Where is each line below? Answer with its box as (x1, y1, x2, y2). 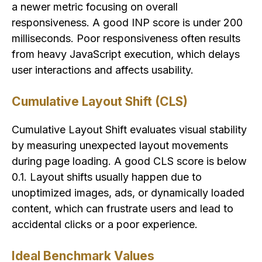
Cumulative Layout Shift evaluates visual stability (12, 123, 247, 136)
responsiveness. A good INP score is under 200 (12, 16, 243, 29)
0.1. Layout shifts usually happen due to (12, 171, 202, 184)
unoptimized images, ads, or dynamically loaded (12, 187, 244, 199)
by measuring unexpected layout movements (12, 139, 228, 152)
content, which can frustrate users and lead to (12, 202, 233, 215)
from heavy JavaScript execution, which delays (12, 48, 240, 61)
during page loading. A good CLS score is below (12, 155, 247, 168)
